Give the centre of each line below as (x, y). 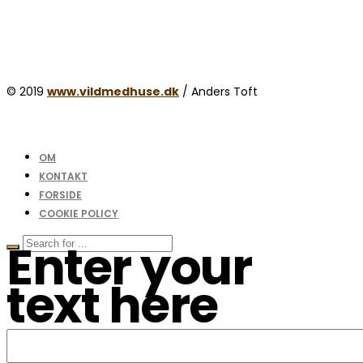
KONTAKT (63, 176)
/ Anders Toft (218, 91)
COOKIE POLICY (79, 213)
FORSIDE (60, 194)
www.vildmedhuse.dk (113, 91)
